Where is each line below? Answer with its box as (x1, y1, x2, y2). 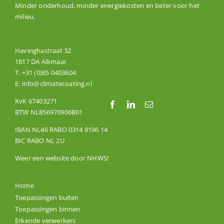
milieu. (14, 12, 35, 21)
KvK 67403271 (14, 96, 57, 106)
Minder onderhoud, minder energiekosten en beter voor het (14, 1, 199, 10)
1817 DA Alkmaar (14, 57, 66, 66)
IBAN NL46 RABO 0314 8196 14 (14, 125, 108, 134)
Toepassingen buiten (14, 192, 79, 202)
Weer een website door (14, 153, 87, 163)
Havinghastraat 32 (14, 46, 71, 55)
